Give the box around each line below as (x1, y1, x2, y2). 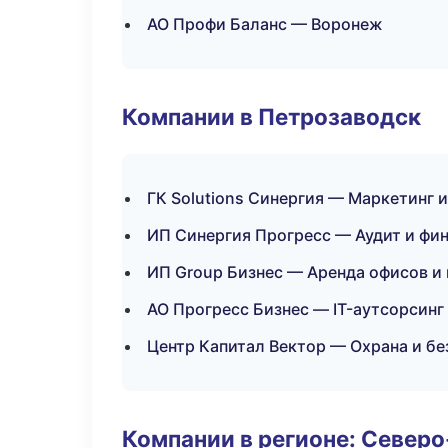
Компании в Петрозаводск (122, 103, 421, 130)
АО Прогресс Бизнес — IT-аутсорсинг (147, 299, 444, 319)
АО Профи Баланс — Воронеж (147, 14, 383, 34)
